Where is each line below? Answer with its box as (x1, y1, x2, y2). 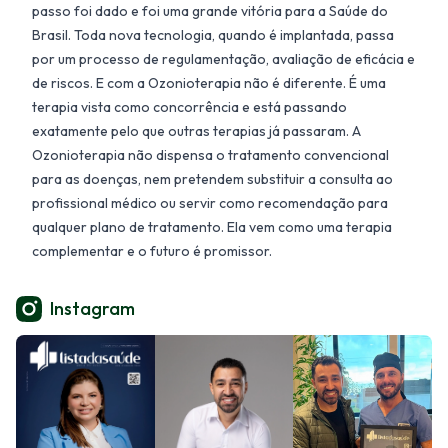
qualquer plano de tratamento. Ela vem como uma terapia (32, 217, 392, 236)
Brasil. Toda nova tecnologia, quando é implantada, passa (32, 25, 394, 44)
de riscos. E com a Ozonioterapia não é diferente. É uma (32, 73, 386, 92)
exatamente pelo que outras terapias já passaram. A (32, 121, 361, 140)
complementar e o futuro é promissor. (32, 241, 272, 260)
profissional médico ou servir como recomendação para (32, 193, 388, 212)
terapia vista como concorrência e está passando (32, 97, 347, 116)
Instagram (50, 296, 135, 320)
